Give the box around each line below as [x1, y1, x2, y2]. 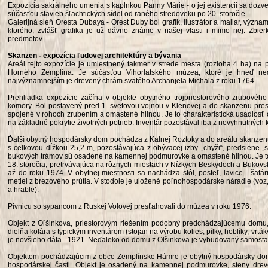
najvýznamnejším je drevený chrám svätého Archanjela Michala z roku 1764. [8, 77, 256, 85]
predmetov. [8, 35, 44, 43]
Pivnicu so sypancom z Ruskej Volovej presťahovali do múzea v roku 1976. [8, 202, 251, 211]
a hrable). [8, 185, 39, 194]
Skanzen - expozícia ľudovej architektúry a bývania [8, 51, 181, 60]
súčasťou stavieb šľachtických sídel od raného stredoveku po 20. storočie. [8, 10, 247, 18]
